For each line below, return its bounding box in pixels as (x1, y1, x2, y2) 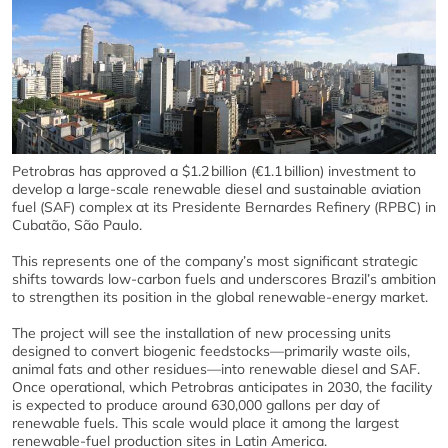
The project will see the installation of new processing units (12, 323, 391, 342)
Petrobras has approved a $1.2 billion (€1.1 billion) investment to (12, 161, 416, 180)
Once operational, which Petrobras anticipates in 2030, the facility (12, 377, 432, 396)
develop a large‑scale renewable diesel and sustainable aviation (12, 179, 421, 198)
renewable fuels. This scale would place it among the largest (12, 413, 399, 432)
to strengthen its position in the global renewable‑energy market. (12, 287, 428, 306)
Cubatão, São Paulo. (12, 215, 142, 234)
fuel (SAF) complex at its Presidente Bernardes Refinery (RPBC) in (12, 197, 436, 216)
